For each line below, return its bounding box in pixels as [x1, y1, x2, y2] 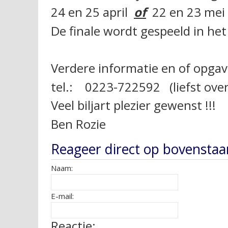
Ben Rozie [51, 115, 106, 132]
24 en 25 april [51, 3, 134, 20]
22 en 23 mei [146, 3, 225, 20]
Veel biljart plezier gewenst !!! [51, 97, 216, 113]
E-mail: [51, 190, 74, 201]
